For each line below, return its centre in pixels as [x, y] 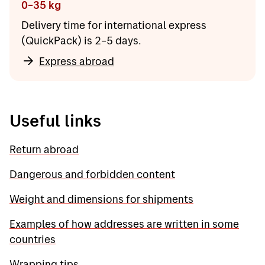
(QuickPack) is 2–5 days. [81, 41]
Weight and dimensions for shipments [101, 199]
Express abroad [77, 62]
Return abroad [44, 149]
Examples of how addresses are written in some [124, 224]
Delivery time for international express [114, 25]
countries [33, 239]
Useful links [55, 120]
